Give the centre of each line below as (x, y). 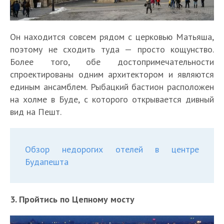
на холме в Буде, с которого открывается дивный (112, 99)
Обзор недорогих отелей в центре (112, 149)
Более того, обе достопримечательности (112, 62)
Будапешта (47, 162)
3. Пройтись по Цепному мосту (72, 199)
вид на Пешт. (36, 112)
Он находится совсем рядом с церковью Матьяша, (112, 37)
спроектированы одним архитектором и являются (112, 74)
